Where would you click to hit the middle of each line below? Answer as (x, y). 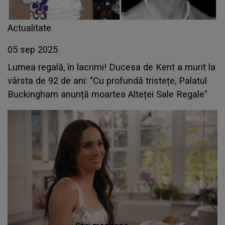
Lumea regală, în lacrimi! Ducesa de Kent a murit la (111, 67)
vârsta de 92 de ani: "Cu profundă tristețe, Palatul (107, 81)
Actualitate (29, 28)
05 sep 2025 (33, 50)
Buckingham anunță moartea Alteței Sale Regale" (107, 94)
